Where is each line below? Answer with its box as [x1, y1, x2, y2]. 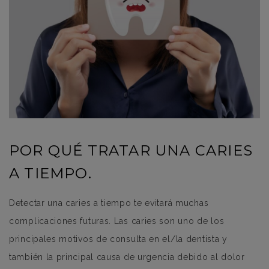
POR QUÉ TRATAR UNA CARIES [9, 142, 253, 160]
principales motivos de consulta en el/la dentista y [9, 234, 228, 244]
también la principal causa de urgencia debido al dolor [9, 252, 245, 262]
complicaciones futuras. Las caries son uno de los [9, 216, 225, 226]
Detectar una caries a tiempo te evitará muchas [9, 198, 209, 208]
